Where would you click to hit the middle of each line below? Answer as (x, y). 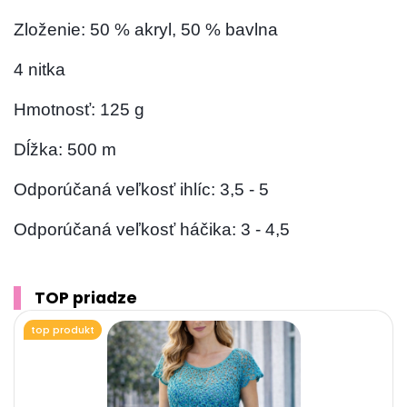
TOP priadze (86, 298)
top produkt (63, 330)
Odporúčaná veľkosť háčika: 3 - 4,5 (152, 230)
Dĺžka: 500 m (65, 150)
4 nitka (40, 70)
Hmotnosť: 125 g (79, 110)
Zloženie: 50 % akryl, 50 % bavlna (146, 30)
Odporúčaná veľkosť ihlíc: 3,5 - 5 (142, 190)
